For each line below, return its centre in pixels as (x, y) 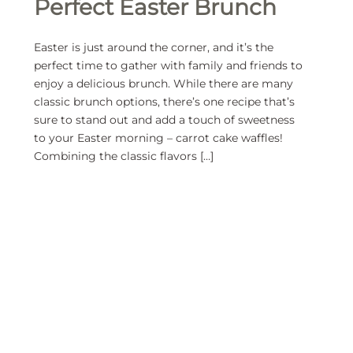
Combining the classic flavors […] (124, 156)
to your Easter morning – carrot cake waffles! (159, 138)
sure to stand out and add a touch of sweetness (165, 120)
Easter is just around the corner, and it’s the (154, 48)
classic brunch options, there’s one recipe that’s (165, 102)
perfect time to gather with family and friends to (169, 66)
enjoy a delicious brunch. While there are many (164, 84)
